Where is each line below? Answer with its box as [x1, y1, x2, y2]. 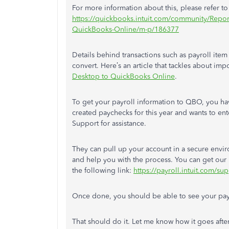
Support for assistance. [72, 119, 148, 128]
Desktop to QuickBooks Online [72, 72, 175, 81]
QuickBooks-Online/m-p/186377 [72, 25, 179, 34]
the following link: [72, 166, 133, 175]
